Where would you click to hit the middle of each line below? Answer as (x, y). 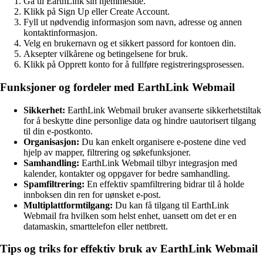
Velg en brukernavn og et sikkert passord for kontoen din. (130, 43)
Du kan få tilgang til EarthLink (171, 205)
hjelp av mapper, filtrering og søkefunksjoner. (107, 152)
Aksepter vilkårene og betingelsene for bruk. (106, 54)
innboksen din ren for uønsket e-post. (92, 194)
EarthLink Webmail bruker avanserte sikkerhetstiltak (163, 110)
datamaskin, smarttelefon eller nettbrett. (96, 226)
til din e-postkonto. (58, 131)
